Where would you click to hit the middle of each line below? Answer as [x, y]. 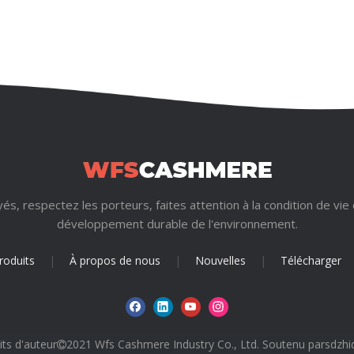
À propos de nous [115, 260]
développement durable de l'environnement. [177, 224]
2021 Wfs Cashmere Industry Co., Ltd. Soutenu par [195, 344]
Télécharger [311, 260]
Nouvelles [220, 260]
